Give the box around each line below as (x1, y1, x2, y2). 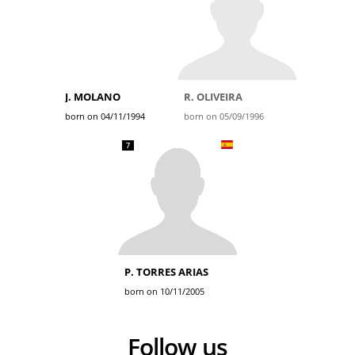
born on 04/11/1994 (65, 110, 145, 122)
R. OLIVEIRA (184, 90, 242, 104)
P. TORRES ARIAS (124, 265, 208, 279)
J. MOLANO (65, 90, 120, 104)
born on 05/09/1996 (184, 110, 264, 122)
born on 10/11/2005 (124, 285, 204, 297)
